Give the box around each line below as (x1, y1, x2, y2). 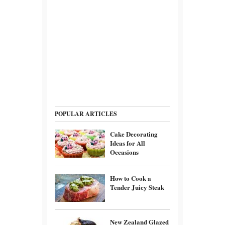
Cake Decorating (110, 129, 158, 139)
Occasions (110, 147, 139, 157)
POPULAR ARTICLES (55, 109, 117, 118)
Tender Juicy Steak (110, 182, 164, 192)
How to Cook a (110, 173, 151, 183)
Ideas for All (110, 138, 145, 148)
